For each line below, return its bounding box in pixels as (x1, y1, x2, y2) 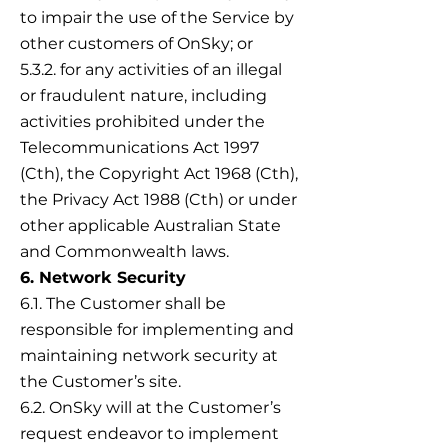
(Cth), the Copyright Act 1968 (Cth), (20, 164, 298, 183)
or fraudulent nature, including (20, 86, 267, 105)
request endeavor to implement (20, 424, 279, 443)
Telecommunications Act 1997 (20, 138, 259, 157)
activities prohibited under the (20, 112, 265, 131)
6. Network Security (20, 268, 186, 287)
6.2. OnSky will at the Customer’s (20, 398, 281, 417)
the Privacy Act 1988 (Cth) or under (20, 190, 297, 209)
